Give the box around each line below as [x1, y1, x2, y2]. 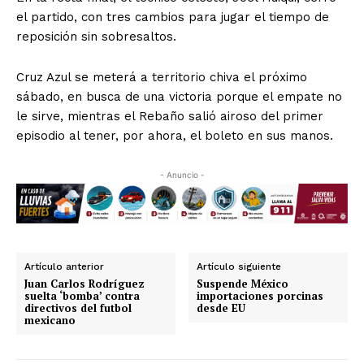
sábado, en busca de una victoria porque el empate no [16, 89, 342, 105]
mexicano [24, 313, 76, 328]
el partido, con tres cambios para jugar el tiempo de [16, 10, 329, 25]
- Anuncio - [159, 170, 205, 180]
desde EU [197, 301, 246, 316]
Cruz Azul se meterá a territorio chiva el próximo [16, 70, 307, 85]
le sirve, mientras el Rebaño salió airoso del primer [16, 109, 323, 124]
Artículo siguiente [197, 261, 282, 273]
